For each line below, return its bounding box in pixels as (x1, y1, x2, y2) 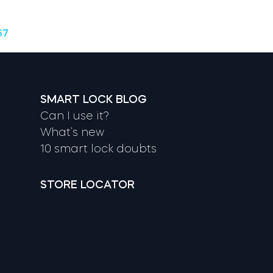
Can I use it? (40, 110, 110, 121)
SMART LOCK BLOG (40, 93, 147, 105)
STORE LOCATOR (40, 179, 135, 190)
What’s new (40, 126, 105, 138)
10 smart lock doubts (40, 143, 157, 154)
